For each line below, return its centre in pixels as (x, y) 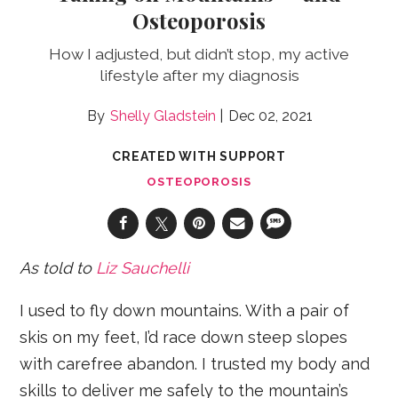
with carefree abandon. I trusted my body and (195, 363)
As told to (58, 267)
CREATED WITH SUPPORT (199, 156)
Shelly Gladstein (163, 115)
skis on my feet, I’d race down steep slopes (184, 337)
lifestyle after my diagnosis (199, 75)
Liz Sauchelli (143, 267)
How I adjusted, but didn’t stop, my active (199, 53)
